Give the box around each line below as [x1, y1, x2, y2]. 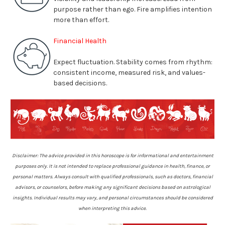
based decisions [53, 79, 106, 87]
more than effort [53, 16, 108, 24]
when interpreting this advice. [78, 205, 147, 212]
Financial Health [53, 37, 106, 45]
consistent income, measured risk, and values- [53, 68, 205, 77]
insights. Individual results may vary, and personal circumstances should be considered [12, 195, 213, 201]
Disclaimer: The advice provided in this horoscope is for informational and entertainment [12, 153, 213, 159]
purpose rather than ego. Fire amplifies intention [53, 5, 212, 14]
